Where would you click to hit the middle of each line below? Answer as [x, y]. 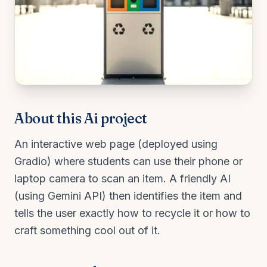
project [122, 118]
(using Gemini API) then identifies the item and [128, 195]
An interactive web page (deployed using [116, 144]
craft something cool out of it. [87, 230]
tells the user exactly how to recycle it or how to [132, 213]
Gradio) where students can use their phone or [128, 161]
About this [49, 118]
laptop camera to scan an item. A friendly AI [122, 178]
